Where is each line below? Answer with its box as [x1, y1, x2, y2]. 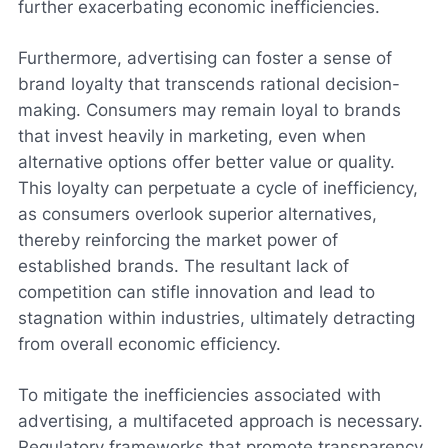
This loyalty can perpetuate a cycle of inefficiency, [18, 177, 418, 198]
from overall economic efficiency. [18, 333, 281, 354]
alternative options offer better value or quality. [18, 151, 395, 172]
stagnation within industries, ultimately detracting [18, 307, 415, 328]
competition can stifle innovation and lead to [18, 281, 375, 302]
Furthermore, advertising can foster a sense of [18, 47, 392, 68]
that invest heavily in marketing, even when [18, 125, 366, 146]
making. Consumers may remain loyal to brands [18, 99, 401, 120]
